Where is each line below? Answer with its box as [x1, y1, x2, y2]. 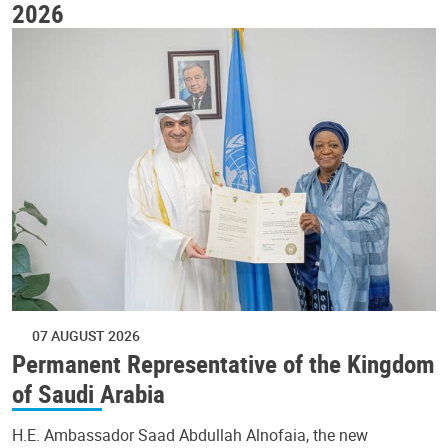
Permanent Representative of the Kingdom [12, 345, 435, 380]
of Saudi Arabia [12, 375, 165, 410]
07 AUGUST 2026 [32, 325, 140, 345]
